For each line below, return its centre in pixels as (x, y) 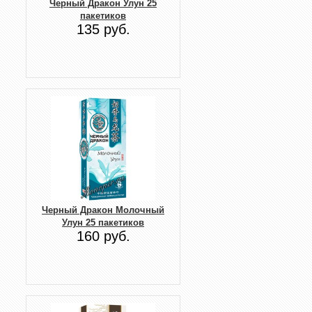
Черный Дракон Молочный (103, 210)
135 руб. (103, 29)
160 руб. (103, 236)
